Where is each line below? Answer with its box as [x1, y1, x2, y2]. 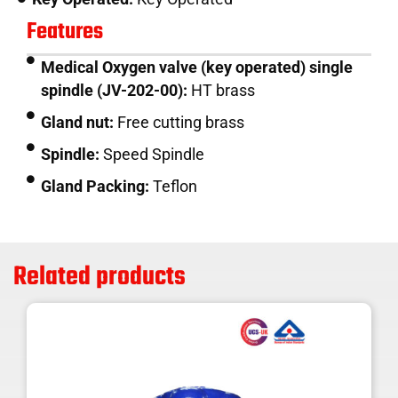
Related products [13, 256, 186, 298]
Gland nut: [41, 112, 118, 131]
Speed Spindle [103, 144, 205, 163]
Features [27, 13, 103, 50]
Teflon [153, 176, 198, 195]
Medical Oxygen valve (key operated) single [41, 57, 354, 76]
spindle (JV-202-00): [41, 80, 192, 99]
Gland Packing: [41, 176, 154, 195]
